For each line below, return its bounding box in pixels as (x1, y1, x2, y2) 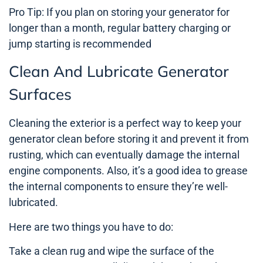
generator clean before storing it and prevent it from (9, 133, 249, 146)
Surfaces (9, 85, 72, 104)
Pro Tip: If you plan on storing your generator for (9, 6, 230, 19)
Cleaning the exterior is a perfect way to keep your (9, 117, 241, 130)
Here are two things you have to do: (9, 220, 173, 233)
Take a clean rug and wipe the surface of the (9, 245, 214, 258)
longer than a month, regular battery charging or (9, 22, 231, 35)
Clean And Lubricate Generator (9, 62, 229, 82)
